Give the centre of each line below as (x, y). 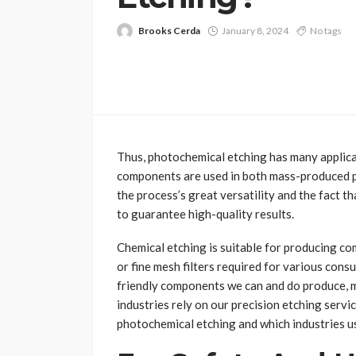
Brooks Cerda (169, 30)
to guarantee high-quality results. (205, 214)
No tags (326, 30)
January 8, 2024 (255, 30)
